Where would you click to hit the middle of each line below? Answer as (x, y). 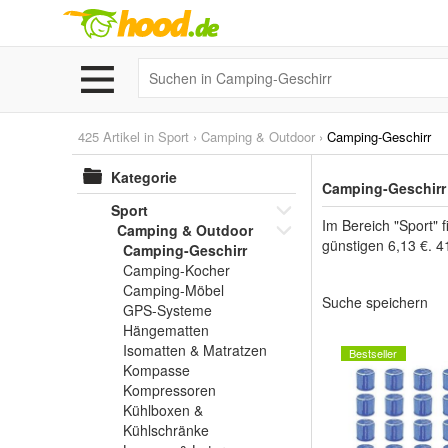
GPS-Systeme (167, 310)
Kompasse (156, 370)
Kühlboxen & (163, 410)
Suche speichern (375, 302)
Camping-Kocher (176, 270)
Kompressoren (169, 390)
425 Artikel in (118, 136)
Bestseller (373, 353)
